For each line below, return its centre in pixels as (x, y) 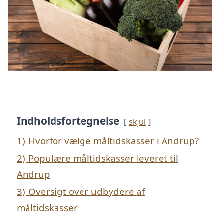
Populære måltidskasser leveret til (103, 158)
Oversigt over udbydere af (87, 192)
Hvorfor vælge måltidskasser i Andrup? (114, 141)
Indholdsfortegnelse (68, 121)
